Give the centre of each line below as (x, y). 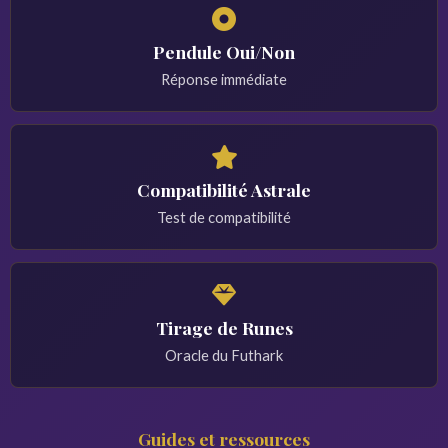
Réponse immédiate (224, 79)
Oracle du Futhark (224, 355)
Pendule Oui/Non (224, 51)
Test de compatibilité (224, 217)
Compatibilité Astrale (224, 189)
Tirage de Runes (224, 327)
